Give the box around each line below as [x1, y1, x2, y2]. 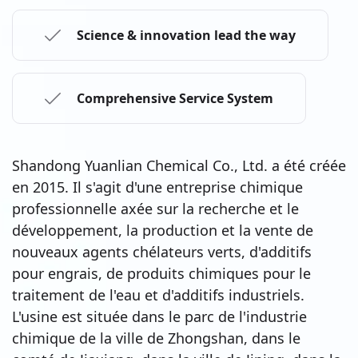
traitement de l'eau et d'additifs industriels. [12, 284, 304, 304]
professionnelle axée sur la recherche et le [12, 198, 299, 218]
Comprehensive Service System [77, 89, 273, 107]
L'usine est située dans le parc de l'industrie [12, 306, 307, 326]
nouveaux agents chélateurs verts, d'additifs [12, 241, 312, 261]
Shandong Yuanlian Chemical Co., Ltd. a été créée [12, 155, 346, 175]
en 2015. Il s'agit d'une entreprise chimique [12, 177, 303, 197]
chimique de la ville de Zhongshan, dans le [12, 328, 300, 348]
